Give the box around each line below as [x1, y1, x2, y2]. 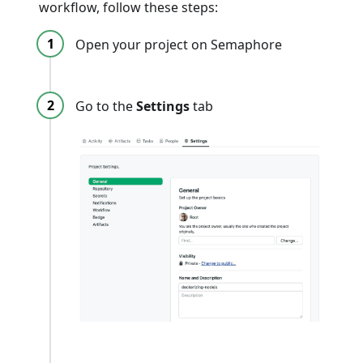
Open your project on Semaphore [75, 35, 282, 53]
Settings [136, 96, 190, 115]
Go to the [75, 96, 136, 115]
